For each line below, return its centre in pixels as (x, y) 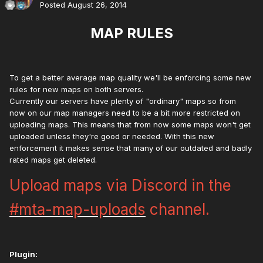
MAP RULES (131, 33)
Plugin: (23, 254)
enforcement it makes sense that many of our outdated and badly (131, 148)
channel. (178, 210)
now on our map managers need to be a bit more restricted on (125, 113)
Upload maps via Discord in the (120, 186)
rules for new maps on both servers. (76, 90)
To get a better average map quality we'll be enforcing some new (130, 78)
